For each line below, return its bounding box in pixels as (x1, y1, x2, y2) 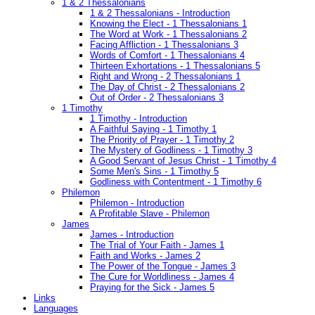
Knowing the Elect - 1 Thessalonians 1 (90, 18, 247, 30)
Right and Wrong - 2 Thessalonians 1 (90, 71, 240, 82)
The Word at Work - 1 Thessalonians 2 (90, 29, 247, 40)
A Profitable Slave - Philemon (90, 208, 210, 219)
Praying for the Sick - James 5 (90, 282, 214, 293)
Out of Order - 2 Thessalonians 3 (90, 92, 224, 103)
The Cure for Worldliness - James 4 (90, 271, 234, 283)
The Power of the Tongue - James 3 (90, 261, 236, 272)
